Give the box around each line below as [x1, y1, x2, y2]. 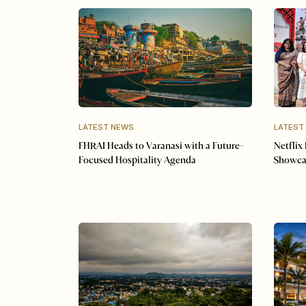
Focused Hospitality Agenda [78, 156, 196, 166]
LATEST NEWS [78, 122, 134, 132]
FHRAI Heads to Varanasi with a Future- [78, 141, 244, 152]
